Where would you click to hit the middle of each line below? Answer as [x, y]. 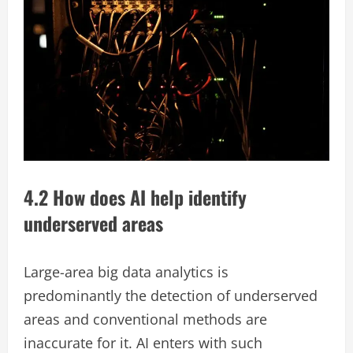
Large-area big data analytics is [126, 271]
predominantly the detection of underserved [171, 295]
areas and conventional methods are [145, 319]
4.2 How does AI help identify [135, 197]
